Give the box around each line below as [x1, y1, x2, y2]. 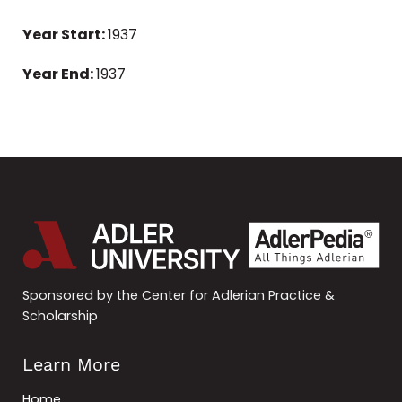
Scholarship [22, 307, 98, 326]
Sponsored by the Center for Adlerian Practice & [22, 286, 335, 305]
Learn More [22, 354, 120, 376]
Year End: [22, 64, 96, 85]
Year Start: [22, 24, 108, 46]
